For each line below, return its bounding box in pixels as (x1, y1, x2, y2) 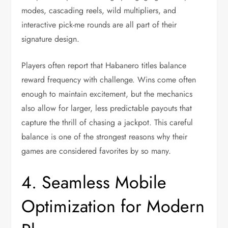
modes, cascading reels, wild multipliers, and (21, 5, 177, 16)
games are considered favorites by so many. (21, 145, 172, 157)
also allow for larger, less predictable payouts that (21, 102, 192, 114)
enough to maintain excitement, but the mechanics (21, 88, 193, 100)
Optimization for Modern (21, 194, 205, 219)
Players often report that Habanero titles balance (21, 60, 187, 71)
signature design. (21, 33, 80, 45)
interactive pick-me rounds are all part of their (21, 19, 177, 31)
